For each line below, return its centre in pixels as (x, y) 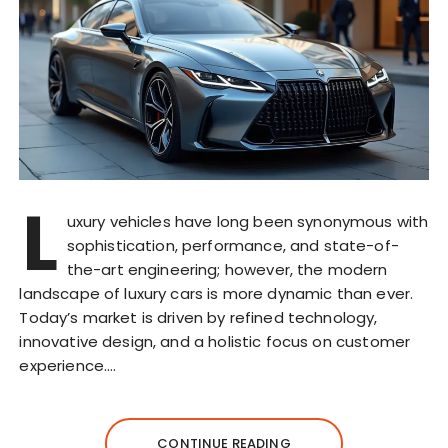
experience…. (68, 365)
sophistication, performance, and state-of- (232, 245)
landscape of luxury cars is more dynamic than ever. (216, 293)
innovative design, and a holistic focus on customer (215, 341)
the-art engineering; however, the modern (227, 269)
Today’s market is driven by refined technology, (198, 317)
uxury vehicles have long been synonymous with (247, 221)
